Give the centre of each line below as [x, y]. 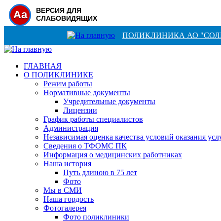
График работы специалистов [93, 119]
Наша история [67, 164]
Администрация [71, 128]
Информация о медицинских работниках [113, 155]
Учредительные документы [109, 101]
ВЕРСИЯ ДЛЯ [59, 11]
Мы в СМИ [63, 190]
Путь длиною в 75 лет [100, 172]
